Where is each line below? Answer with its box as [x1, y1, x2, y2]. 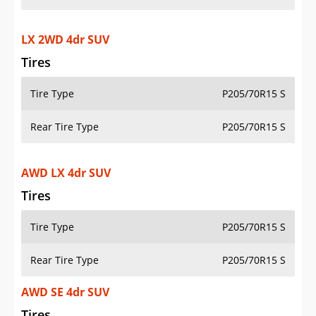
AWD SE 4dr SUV [21, 284, 109, 300]
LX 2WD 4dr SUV [21, 32, 109, 48]
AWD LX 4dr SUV [21, 165, 111, 181]
